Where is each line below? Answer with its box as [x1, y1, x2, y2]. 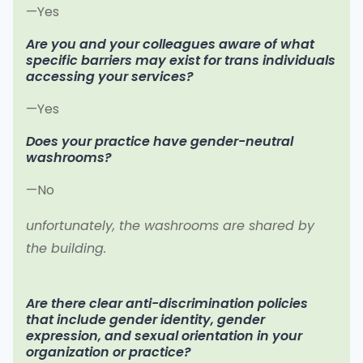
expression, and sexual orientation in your [26, 327, 302, 346]
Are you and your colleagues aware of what [26, 35, 314, 54]
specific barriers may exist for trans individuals [26, 51, 335, 70]
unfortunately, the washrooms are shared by [26, 216, 314, 236]
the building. [26, 239, 106, 258]
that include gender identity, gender [26, 310, 265, 330]
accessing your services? [26, 67, 194, 87]
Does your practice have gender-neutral [26, 132, 293, 152]
